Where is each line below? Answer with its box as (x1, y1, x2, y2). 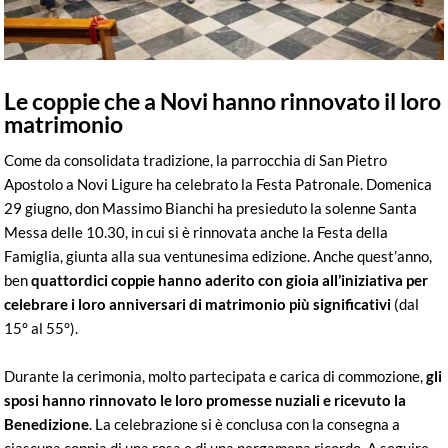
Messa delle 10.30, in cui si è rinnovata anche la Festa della (4, 222, 389, 241)
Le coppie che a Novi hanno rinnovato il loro (4, 87, 442, 116)
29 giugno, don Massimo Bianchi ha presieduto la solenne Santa (4, 198, 418, 217)
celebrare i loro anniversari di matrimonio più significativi (4, 294, 392, 313)
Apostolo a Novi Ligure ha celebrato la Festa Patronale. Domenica (4, 174, 433, 193)
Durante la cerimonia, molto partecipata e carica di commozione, (4, 366, 427, 385)
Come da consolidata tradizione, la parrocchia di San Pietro (4, 150, 388, 169)
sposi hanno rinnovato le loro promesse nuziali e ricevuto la (4, 390, 407, 409)
